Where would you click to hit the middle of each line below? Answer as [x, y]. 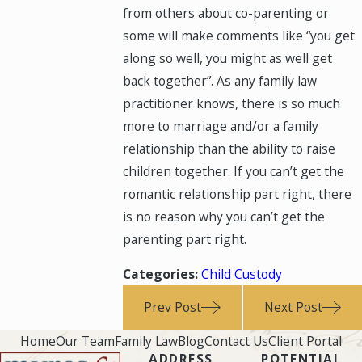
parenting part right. [185, 239]
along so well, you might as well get [228, 58]
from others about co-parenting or [226, 13]
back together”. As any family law [220, 80]
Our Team [85, 341]
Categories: [162, 274]
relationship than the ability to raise [229, 148]
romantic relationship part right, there [238, 194]
